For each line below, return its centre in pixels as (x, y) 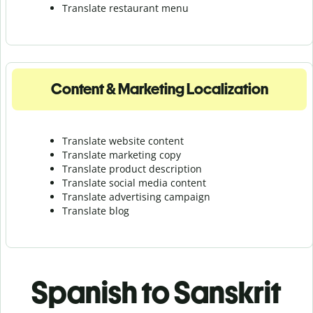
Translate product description (132, 168)
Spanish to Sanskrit (156, 292)
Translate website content (123, 140)
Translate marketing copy (122, 154)
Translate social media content (134, 182)
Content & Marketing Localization (159, 89)
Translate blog (96, 210)
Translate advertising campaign (136, 196)
